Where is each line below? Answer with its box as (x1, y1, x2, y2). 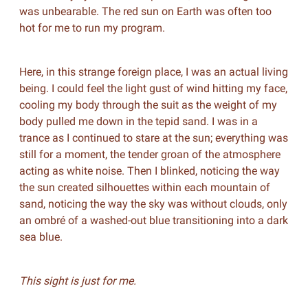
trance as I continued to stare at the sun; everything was (19, 131, 288, 144)
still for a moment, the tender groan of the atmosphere (19, 148, 280, 161)
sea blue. (19, 230, 63, 243)
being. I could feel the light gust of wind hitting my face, (19, 82, 287, 95)
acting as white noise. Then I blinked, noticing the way (19, 164, 280, 177)
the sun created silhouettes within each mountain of (19, 181, 270, 194)
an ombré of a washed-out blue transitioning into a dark (19, 214, 288, 227)
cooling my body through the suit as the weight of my (19, 98, 277, 111)
